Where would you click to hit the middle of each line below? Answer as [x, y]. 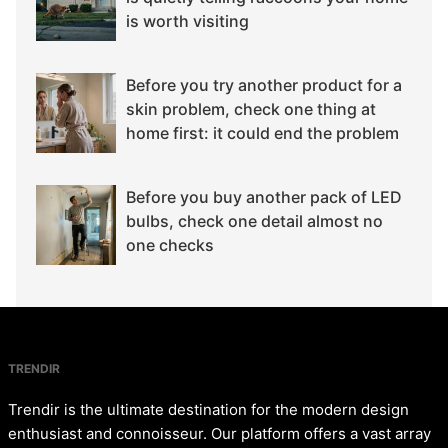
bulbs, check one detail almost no [254, 221]
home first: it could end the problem [262, 133]
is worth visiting [187, 21]
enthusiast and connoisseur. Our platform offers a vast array [219, 434]
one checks [170, 245]
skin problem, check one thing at [251, 109]
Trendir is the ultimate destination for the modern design [208, 410]
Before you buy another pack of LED [264, 197]
